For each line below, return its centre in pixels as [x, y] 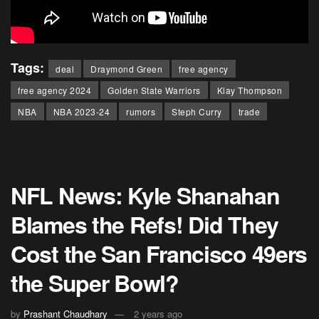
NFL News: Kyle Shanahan [145, 195]
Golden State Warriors [154, 90]
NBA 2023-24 [81, 111]
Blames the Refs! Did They [145, 224]
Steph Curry [197, 111]
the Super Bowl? [95, 282]
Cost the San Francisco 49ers [159, 253]
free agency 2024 [54, 90]
